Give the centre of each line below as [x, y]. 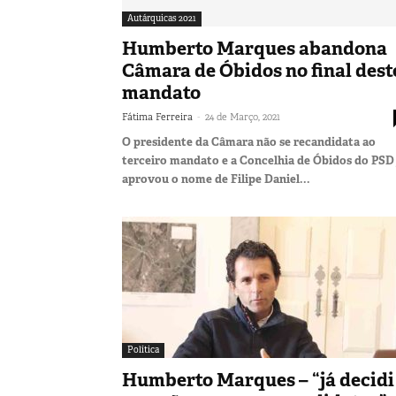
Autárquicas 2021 [162, 18]
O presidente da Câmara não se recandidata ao [249, 141]
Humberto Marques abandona [255, 48]
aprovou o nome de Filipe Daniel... [216, 179]
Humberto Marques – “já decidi [258, 380]
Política [143, 349]
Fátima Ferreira [157, 116]
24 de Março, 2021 [243, 116]
